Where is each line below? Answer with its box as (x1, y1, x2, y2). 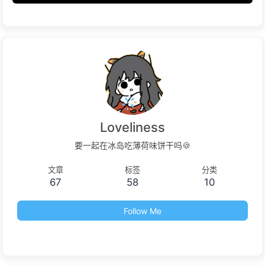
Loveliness (100, 119, 165, 135)
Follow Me (123, 206, 161, 216)
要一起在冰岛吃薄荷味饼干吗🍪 (75, 140, 190, 150)
